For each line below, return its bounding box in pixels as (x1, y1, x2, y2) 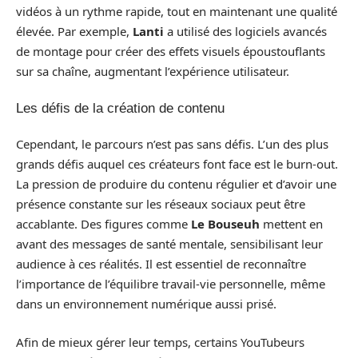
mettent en (260, 216, 323, 233)
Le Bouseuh (191, 216, 260, 233)
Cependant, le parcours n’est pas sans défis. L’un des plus (16, 136, 328, 153)
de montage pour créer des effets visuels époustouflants (16, 43, 325, 60)
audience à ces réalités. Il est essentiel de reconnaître (16, 256, 306, 272)
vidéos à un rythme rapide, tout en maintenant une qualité (16, 3, 337, 20)
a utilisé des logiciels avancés (164, 23, 327, 40)
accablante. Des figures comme (16, 216, 191, 233)
